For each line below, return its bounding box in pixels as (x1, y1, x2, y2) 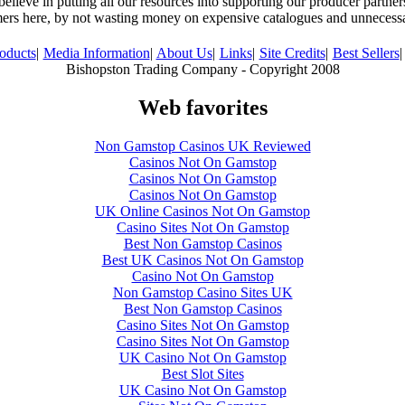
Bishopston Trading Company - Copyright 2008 (66, 61, 340, 77)
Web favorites (137, 95, 268, 119)
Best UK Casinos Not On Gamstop (101, 251, 304, 268)
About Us (155, 45, 212, 61)
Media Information (42, 45, 150, 61)
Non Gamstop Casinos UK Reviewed (94, 137, 311, 154)
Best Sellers (332, 45, 400, 61)
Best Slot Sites (161, 365, 244, 381)
